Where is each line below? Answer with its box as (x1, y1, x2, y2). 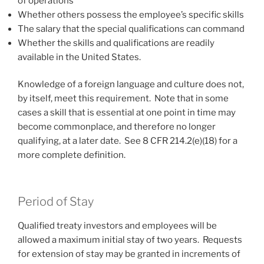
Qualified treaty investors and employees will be (18, 220, 217, 231)
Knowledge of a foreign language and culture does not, (18, 79, 244, 90)
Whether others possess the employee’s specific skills (18, 9, 244, 20)
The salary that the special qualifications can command (18, 23, 245, 34)
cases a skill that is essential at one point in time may (18, 107, 236, 118)
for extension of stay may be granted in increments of (18, 248, 240, 259)
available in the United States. (18, 51, 141, 62)
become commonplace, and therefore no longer (18, 121, 216, 133)
